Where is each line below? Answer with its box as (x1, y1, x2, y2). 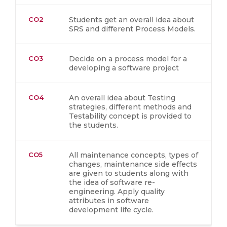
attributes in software (69, 196, 149, 205)
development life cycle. (69, 205, 154, 214)
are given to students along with (69, 169, 188, 178)
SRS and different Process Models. (69, 24, 196, 33)
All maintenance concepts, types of (69, 150, 198, 160)
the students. (69, 121, 118, 130)
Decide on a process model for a (69, 54, 187, 63)
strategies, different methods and (69, 102, 192, 111)
